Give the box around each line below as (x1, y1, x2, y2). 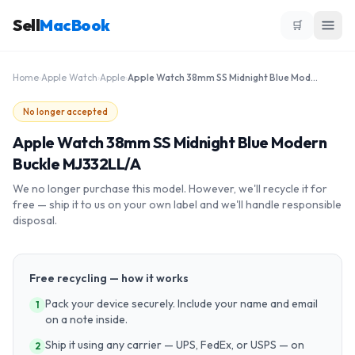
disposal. (13, 213, 57, 227)
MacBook (40, 15, 110, 35)
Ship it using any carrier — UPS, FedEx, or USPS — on (45, 338, 304, 352)
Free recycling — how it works (29, 271, 189, 285)
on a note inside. (45, 312, 128, 326)
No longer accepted (23, 106, 108, 117)
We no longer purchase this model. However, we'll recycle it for (13, 181, 327, 196)
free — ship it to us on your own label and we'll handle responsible (13, 197, 342, 212)
